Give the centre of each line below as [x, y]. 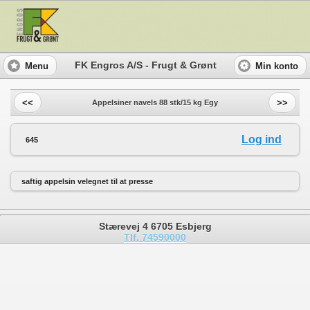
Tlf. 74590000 [155, 237]
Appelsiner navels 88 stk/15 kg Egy [155, 102]
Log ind [262, 139]
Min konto [277, 66]
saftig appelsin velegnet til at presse [87, 181]
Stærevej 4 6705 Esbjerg [155, 226]
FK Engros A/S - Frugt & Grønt [145, 65]
